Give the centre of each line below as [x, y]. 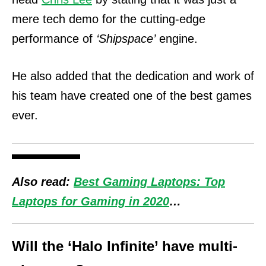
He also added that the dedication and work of [133, 76]
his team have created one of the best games [132, 96]
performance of [54, 39]
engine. [177, 39]
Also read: [41, 182]
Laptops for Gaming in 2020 [91, 202]
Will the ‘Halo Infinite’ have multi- [125, 246]
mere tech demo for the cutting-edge [109, 19]
